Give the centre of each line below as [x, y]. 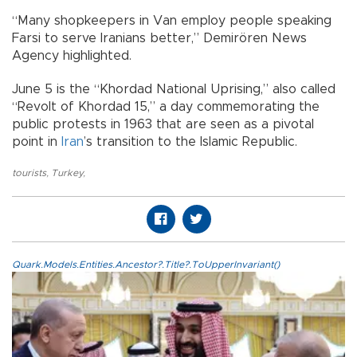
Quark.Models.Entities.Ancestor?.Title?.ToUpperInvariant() [146, 265]
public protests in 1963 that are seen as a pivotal [163, 125]
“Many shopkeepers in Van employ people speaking [172, 21]
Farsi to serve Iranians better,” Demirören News [159, 39]
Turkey [67, 173]
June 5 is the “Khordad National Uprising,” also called [174, 90]
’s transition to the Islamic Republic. [190, 142]
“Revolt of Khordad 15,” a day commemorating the [166, 107]
